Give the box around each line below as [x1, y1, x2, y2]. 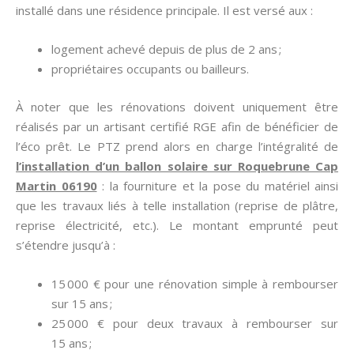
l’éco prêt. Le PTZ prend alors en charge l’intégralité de [16, 137, 338, 154]
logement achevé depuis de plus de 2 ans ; [51, 41, 281, 57]
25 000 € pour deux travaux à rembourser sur [51, 314, 338, 331]
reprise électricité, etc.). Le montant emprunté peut [16, 217, 338, 233]
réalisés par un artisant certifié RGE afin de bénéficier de [16, 118, 338, 134]
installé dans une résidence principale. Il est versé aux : [16, 2, 313, 18]
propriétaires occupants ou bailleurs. [51, 61, 249, 77]
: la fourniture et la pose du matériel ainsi [96, 177, 338, 194]
